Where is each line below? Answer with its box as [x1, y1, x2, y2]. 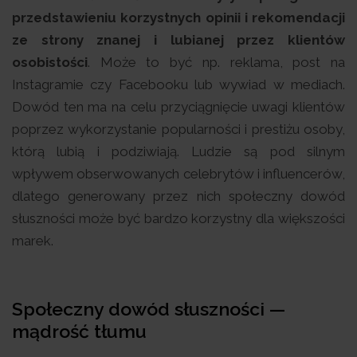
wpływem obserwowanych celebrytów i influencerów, [12, 165, 345, 182]
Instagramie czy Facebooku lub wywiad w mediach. [12, 76, 345, 92]
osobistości [12, 53, 88, 70]
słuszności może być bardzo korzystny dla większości [12, 210, 345, 226]
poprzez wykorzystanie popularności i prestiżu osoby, [12, 120, 345, 137]
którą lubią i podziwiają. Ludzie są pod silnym [12, 143, 345, 159]
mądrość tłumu [12, 320, 147, 342]
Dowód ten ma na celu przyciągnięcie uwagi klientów [12, 98, 345, 115]
